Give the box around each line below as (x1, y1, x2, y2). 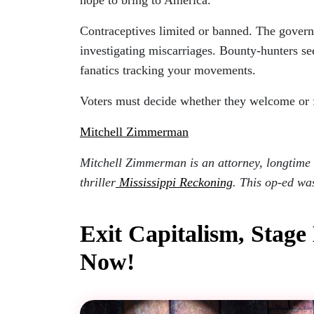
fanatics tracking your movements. (80, 62, 256, 77)
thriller (80, 175, 116, 189)
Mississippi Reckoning (119, 175, 233, 189)
